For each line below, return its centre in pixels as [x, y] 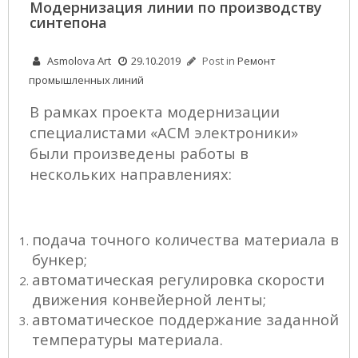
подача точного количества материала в [185, 240]
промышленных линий [86, 80]
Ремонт [257, 61]
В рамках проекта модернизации [155, 112]
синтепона [68, 23]
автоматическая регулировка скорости [178, 280]
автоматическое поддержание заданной [185, 320]
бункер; [60, 260]
